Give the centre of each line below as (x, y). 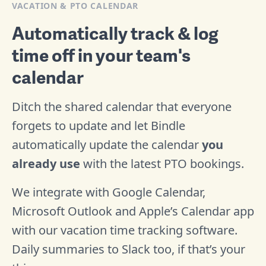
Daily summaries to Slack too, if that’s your (129, 249)
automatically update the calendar (107, 144)
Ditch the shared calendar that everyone (122, 106)
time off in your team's (101, 54)
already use (46, 163)
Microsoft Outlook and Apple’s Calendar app (133, 211)
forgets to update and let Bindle (99, 125)
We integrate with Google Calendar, (109, 192)
